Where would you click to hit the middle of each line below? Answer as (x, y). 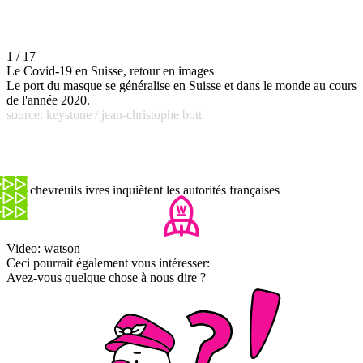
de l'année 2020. (48, 100)
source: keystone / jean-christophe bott (104, 114)
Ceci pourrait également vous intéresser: (108, 263)
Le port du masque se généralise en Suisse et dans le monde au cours (181, 85)
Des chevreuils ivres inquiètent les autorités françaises (143, 190)
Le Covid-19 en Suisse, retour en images (110, 70)
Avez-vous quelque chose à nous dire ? (106, 277)
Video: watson (43, 248)
